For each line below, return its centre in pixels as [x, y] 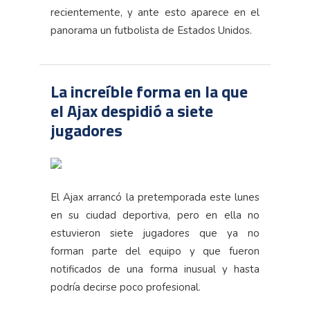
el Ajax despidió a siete [132, 110]
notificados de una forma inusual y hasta [155, 269]
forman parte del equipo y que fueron [155, 251]
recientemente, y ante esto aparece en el [155, 12]
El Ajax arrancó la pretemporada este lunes [155, 197]
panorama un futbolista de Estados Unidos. [151, 30]
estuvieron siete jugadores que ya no [155, 233]
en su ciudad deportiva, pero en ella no [155, 215]
